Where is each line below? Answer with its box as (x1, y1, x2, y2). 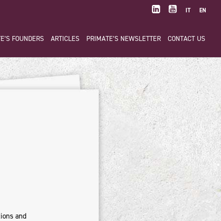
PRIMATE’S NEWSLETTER (86, 34, 161, 44)
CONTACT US (168, 34, 205, 44)
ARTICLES (51, 34, 79, 44)
